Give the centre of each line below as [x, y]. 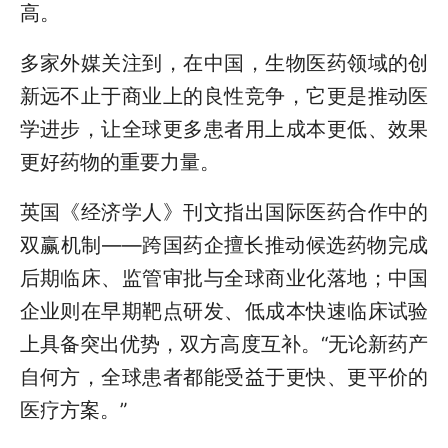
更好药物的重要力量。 [119, 162]
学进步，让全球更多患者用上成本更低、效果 [224, 129]
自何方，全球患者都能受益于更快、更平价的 [224, 377]
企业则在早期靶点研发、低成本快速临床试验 [224, 311]
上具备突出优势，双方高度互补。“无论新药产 [224, 344]
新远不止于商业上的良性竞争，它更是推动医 [224, 96]
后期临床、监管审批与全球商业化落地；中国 [224, 278]
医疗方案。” [73, 410]
